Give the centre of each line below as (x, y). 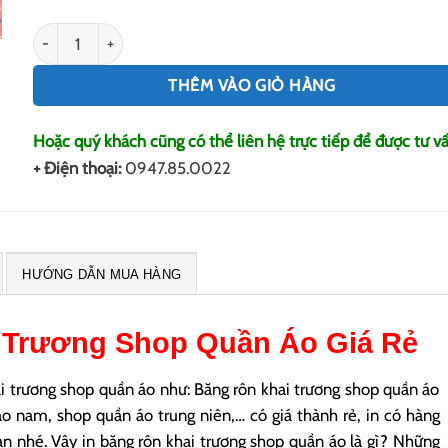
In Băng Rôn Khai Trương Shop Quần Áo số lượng (218, 36)
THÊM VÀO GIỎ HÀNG (252, 84)
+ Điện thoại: (78, 168)
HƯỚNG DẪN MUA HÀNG (102, 275)
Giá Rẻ (368, 343)
